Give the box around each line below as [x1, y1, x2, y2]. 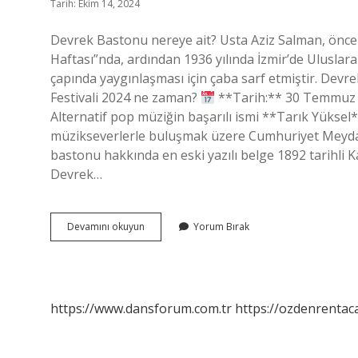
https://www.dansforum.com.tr [50, 300, 232, 317]
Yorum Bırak [193, 220, 249, 233]
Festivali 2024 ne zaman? [50, 89, 201, 106]
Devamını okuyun [67, 220, 145, 233]
